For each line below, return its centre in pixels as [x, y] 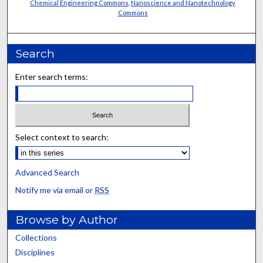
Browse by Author [67, 219]
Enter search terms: [52, 77]
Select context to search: [62, 137]
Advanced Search [48, 172]
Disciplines [35, 252]
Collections [36, 237]
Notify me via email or [55, 190]
